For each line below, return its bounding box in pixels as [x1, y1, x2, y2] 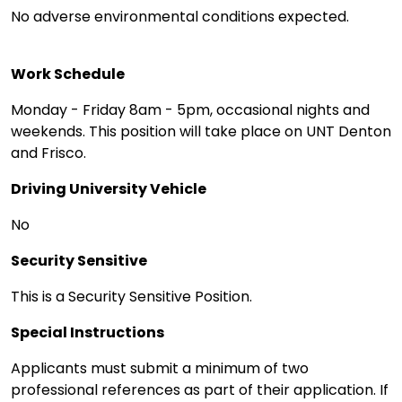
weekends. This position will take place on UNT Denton [11, 121, 391, 143]
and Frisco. [11, 143, 86, 164]
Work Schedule [11, 64, 125, 85]
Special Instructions [11, 322, 164, 344]
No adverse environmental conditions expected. [11, 6, 349, 28]
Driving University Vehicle [11, 179, 206, 200]
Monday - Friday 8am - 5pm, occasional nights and [11, 100, 370, 121]
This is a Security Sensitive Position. [11, 286, 252, 308]
